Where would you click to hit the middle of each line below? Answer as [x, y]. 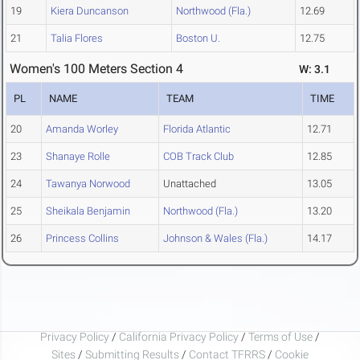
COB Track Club [198, 157]
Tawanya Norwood [88, 184]
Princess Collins [82, 239]
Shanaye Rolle [78, 157]
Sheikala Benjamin [88, 211]
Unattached [190, 184]
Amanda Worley [82, 129]
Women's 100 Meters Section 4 [96, 69]
